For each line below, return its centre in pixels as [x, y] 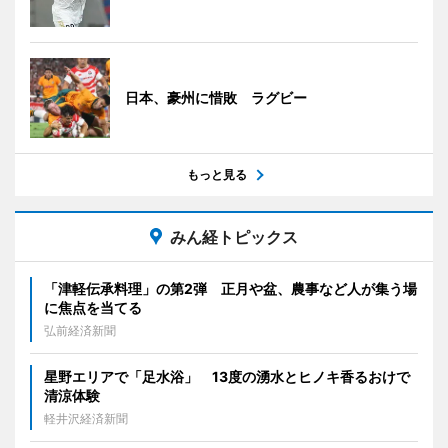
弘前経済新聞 [80, 330]
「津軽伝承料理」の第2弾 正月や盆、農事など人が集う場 [230, 288]
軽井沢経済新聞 [86, 418]
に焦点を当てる [93, 307]
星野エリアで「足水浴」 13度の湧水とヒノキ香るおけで [227, 376]
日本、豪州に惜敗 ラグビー [216, 97]
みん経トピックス [234, 237]
